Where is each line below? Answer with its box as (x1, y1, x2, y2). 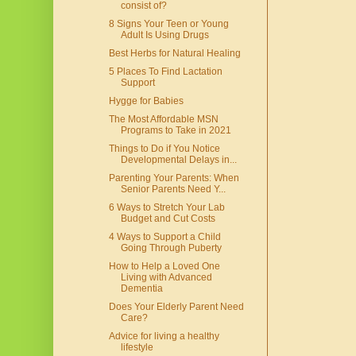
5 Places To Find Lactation (108, 66, 222, 78)
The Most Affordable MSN (108, 114, 219, 126)
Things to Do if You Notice (108, 143, 220, 155)
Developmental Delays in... (120, 154, 237, 166)
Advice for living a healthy (108, 331, 219, 342)
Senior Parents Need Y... (120, 184, 226, 195)
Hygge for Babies (108, 95, 184, 107)
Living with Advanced (120, 272, 212, 284)
